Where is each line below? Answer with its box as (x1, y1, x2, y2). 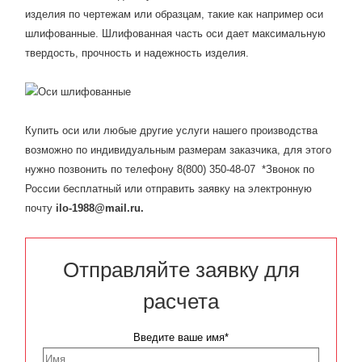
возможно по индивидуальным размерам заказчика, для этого (24, 144, 331, 156)
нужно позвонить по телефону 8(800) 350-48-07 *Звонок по (24, 163, 314, 175)
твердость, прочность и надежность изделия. (24, 47, 249, 59)
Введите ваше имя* (133, 331, 229, 343)
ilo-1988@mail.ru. (55, 202, 144, 214)
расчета (143, 289, 219, 314)
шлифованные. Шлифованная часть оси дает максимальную (24, 27, 326, 40)
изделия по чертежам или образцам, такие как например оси (24, 8, 323, 20)
